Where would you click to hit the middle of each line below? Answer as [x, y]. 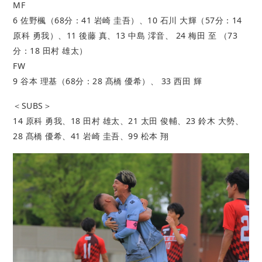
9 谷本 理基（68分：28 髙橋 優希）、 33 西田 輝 [108, 81]
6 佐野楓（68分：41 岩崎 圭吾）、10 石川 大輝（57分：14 [127, 20]
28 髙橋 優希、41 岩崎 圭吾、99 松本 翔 [91, 136]
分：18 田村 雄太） [50, 50]
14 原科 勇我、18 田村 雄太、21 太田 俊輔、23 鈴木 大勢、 [128, 120]
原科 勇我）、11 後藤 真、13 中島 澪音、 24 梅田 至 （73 [125, 35]
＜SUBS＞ [32, 105]
